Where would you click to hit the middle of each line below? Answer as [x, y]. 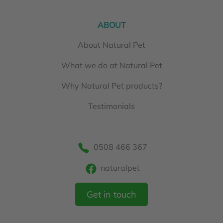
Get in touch [111, 195]
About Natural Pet [111, 45]
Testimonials [111, 106]
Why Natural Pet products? [111, 86]
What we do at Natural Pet [111, 65]
